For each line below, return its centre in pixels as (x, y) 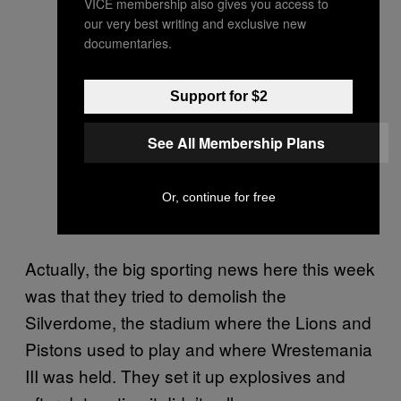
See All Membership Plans (236, 142)
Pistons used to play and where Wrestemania (199, 348)
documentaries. (128, 43)
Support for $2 (218, 96)
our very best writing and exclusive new (195, 23)
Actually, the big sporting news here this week (200, 268)
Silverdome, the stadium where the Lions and (198, 321)
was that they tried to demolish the (156, 294)
